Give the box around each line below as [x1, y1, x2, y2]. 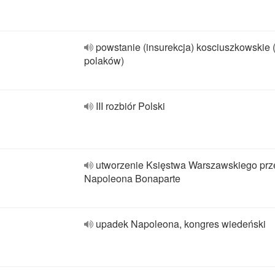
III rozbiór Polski [96, 99, 165, 113]
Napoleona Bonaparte [84, 171, 180, 185]
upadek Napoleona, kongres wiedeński [96, 217, 266, 231]
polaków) [84, 53, 124, 68]
